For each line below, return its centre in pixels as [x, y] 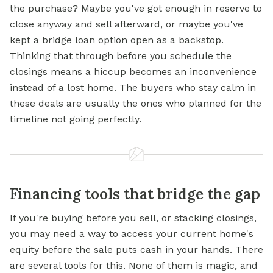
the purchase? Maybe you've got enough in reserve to [136, 9]
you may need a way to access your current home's [132, 234]
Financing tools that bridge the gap [135, 194]
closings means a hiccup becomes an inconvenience [133, 72]
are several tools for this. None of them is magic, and [134, 266]
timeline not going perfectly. [76, 119]
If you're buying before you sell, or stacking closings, [133, 218]
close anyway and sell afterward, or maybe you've [126, 24]
